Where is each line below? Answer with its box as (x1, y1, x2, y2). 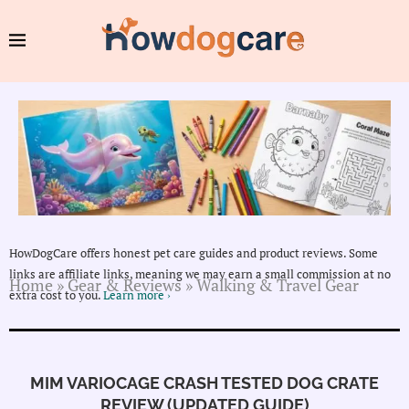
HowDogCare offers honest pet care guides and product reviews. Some (9, 245, 378, 262)
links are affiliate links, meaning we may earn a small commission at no (9, 266, 391, 283)
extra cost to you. (9, 287, 103, 304)
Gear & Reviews (68, 274, 182, 297)
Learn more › (103, 287, 171, 304)
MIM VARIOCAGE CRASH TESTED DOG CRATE (30, 373, 379, 393)
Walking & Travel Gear (196, 274, 359, 297)
